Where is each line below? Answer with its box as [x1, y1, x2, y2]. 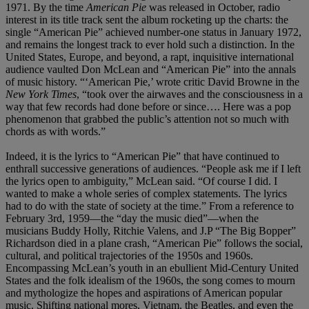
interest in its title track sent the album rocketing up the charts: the [6, 14, 288, 26]
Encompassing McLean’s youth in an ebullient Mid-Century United [6, 262, 299, 275]
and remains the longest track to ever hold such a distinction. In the [6, 39, 295, 51]
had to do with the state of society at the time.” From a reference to [6, 200, 294, 212]
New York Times [6, 88, 77, 101]
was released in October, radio [149, 1, 280, 14]
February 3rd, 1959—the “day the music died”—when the [6, 212, 259, 225]
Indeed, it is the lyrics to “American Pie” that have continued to [6, 150, 279, 163]
